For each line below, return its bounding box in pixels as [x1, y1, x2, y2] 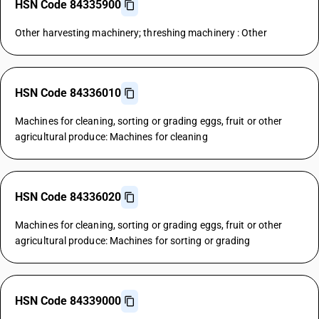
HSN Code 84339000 [15, 294, 121, 308]
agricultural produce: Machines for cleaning [15, 131, 208, 142]
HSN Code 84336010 [15, 86, 121, 100]
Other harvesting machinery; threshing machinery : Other [15, 27, 267, 38]
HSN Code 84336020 [15, 190, 121, 204]
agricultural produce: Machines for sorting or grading [15, 235, 251, 246]
